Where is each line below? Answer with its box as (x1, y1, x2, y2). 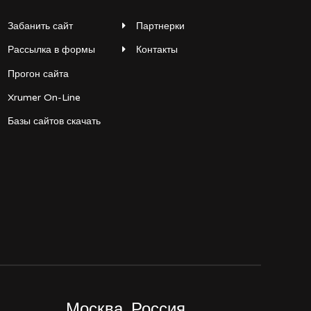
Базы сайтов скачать (8, 115, 101, 128)
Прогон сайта (8, 67, 69, 80)
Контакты (136, 44, 178, 56)
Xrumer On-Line (8, 92, 81, 104)
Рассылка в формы (8, 44, 95, 56)
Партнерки (136, 19, 185, 32)
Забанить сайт (8, 19, 73, 32)
